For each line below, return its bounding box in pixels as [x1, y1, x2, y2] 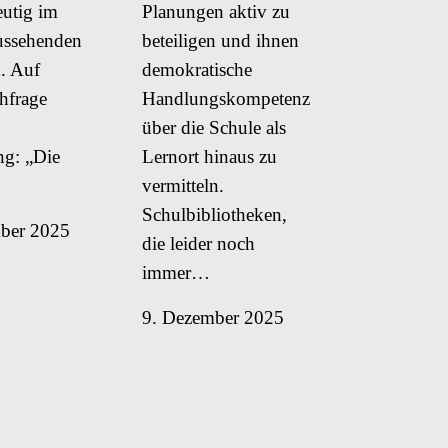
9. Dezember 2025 [142, 306, 284, 328]
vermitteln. [142, 174, 224, 196]
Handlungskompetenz [142, 87, 310, 109]
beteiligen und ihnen [142, 29, 299, 51]
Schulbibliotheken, [142, 203, 287, 225]
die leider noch [142, 232, 255, 254]
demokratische [142, 58, 252, 80]
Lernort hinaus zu [142, 145, 277, 167]
